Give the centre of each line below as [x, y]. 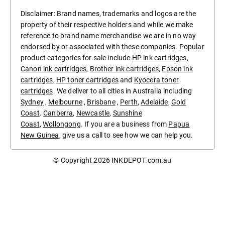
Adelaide [154, 102]
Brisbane [101, 102]
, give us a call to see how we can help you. [126, 135]
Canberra [58, 113]
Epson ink [177, 69]
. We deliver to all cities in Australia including [123, 91]
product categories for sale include [76, 58]
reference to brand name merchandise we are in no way [108, 36]
